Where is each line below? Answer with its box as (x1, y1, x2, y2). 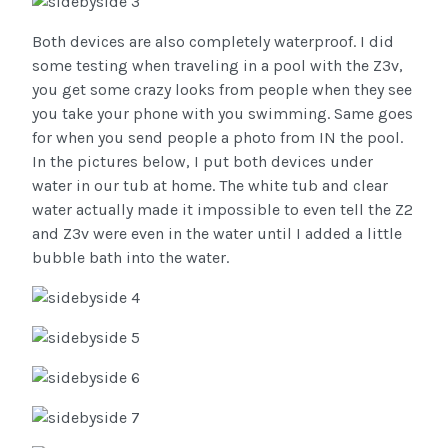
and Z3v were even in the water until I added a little (32, 224, 402, 244)
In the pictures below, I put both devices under (32, 152, 373, 172)
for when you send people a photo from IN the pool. (32, 128, 403, 148)
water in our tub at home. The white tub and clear (32, 176, 388, 196)
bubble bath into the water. (32, 248, 229, 268)
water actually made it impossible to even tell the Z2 (32, 200, 413, 220)
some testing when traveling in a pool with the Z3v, (32, 56, 403, 76)
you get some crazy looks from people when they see (32, 80, 412, 100)
